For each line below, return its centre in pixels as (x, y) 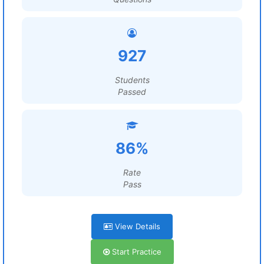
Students (132, 80)
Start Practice (135, 252)
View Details (136, 226)
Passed (132, 92)
